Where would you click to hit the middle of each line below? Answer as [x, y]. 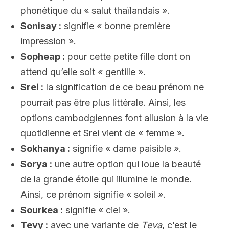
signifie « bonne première [116, 26]
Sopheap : [43, 56]
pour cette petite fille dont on [128, 56]
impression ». [48, 41]
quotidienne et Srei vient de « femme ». [102, 133]
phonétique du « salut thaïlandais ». [95, 10]
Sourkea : [42, 210]
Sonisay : [41, 26]
